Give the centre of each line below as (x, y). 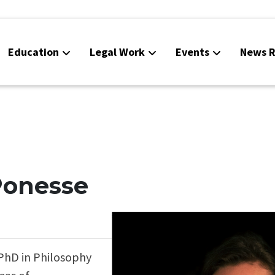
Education (33, 52)
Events (192, 52)
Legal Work (117, 52)
